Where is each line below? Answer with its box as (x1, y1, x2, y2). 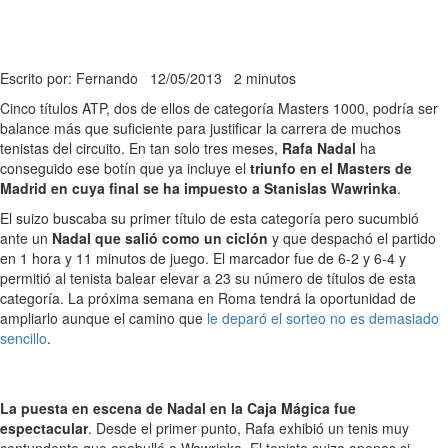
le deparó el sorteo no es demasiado (207, 308, 439, 329)
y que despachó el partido (268, 228, 436, 249)
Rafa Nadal (282, 138, 356, 159)
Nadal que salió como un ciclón (52, 228, 268, 249)
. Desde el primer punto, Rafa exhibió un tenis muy (88, 418, 409, 439)
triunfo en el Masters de (250, 158, 412, 179)
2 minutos (234, 68, 296, 89)
